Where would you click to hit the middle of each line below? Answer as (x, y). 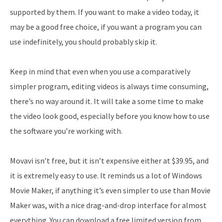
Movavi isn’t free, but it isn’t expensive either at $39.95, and (109, 160)
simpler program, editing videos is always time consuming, (109, 86)
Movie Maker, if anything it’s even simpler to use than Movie (110, 190)
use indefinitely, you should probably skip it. (83, 41)
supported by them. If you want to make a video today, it (105, 12)
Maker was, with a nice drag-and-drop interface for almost (108, 205)
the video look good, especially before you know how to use (110, 116)
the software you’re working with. (66, 131)
